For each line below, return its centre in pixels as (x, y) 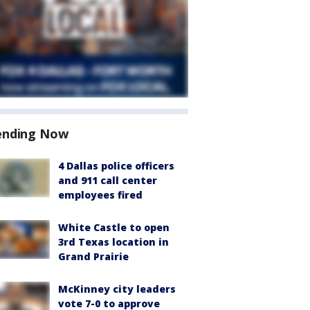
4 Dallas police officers (116, 166)
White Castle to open (114, 227)
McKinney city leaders (117, 289)
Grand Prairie (93, 256)
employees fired (100, 195)
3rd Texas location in (113, 242)
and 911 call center (108, 180)
